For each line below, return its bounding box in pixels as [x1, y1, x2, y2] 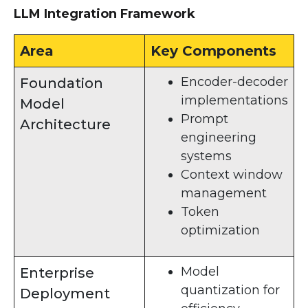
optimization [181, 222, 260, 238]
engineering [181, 129, 256, 145]
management [181, 185, 267, 201]
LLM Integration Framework [14, 5, 195, 21]
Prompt [181, 111, 228, 126]
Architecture [20, 115, 111, 133]
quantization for [181, 282, 280, 298]
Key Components [151, 42, 276, 59]
